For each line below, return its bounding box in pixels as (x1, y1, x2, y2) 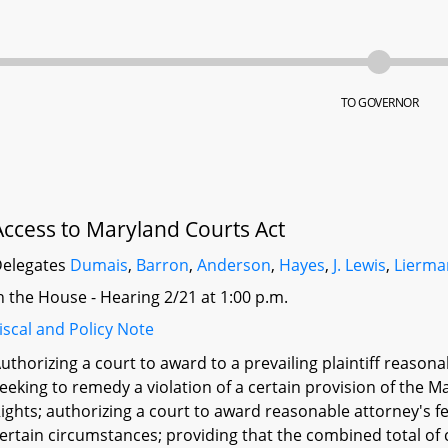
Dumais (70, 254, 129, 276)
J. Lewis (333, 254, 387, 276)
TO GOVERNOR (340, 94, 419, 111)
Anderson (197, 254, 272, 276)
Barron (136, 254, 190, 276)
